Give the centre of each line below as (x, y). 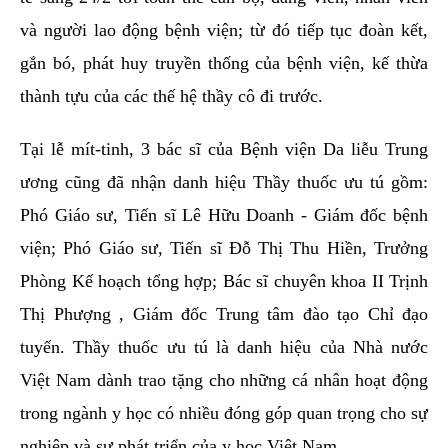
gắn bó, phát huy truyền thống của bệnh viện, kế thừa (224, 63)
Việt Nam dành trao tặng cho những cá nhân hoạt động (224, 380)
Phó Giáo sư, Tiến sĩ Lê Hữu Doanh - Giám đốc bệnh (224, 215)
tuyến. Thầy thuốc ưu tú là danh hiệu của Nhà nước (224, 347)
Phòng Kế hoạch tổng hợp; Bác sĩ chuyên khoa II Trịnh (224, 281)
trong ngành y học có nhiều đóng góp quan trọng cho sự (224, 413)
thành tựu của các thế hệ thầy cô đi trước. (171, 96)
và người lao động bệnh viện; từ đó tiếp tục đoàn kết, (224, 30)
